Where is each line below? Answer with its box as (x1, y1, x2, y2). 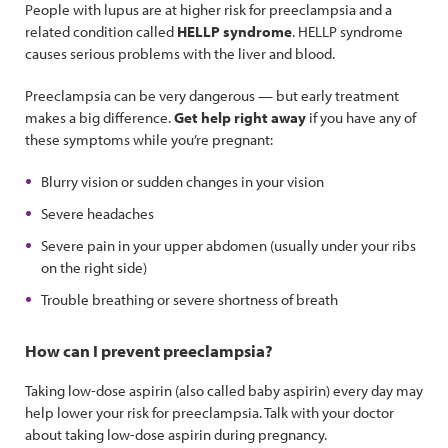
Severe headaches (41, 204, 154, 223)
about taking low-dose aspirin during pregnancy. (25, 425, 327, 444)
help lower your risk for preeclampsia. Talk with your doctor (25, 403, 394, 422)
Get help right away (174, 108, 306, 127)
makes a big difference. (25, 108, 174, 127)
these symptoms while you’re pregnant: (25, 130, 273, 149)
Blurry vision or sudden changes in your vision (41, 172, 324, 191)
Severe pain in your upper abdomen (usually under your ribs (41, 236, 416, 255)
